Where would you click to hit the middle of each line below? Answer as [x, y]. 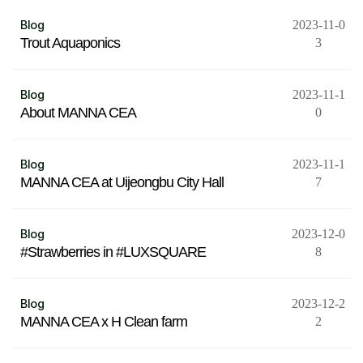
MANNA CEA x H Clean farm [104, 322]
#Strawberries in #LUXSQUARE [113, 252]
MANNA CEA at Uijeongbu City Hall [122, 182]
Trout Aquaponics [70, 43]
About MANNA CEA [78, 113]
